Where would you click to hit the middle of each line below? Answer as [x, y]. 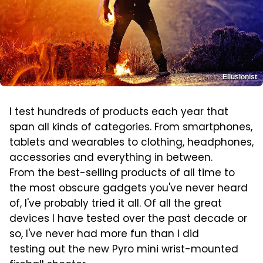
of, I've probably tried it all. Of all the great [116, 204]
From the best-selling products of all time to [122, 173]
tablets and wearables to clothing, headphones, [131, 143]
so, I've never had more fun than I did [104, 235]
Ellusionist [240, 77]
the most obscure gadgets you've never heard [129, 189]
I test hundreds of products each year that [119, 112]
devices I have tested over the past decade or [128, 219]
